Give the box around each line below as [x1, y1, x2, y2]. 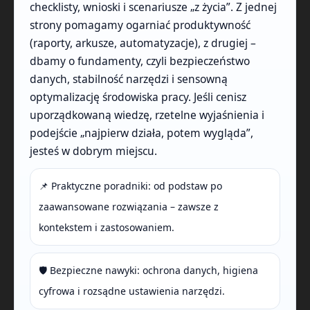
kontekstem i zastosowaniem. [39, 221, 174, 235]
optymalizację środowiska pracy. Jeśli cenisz [30, 89, 246, 105]
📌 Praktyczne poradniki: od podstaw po [39, 179, 222, 193]
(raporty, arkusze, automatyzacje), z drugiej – [30, 35, 256, 51]
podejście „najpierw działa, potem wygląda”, [30, 125, 253, 141]
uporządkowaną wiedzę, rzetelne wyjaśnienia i [30, 107, 264, 123]
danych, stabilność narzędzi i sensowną [30, 71, 228, 87]
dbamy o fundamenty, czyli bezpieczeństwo [30, 53, 250, 69]
